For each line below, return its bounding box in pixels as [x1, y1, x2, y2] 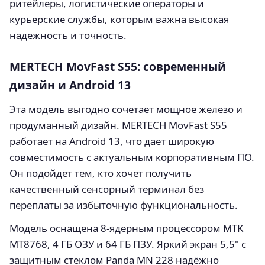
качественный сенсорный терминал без [9, 182, 204, 196]
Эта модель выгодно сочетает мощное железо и [9, 102, 243, 116]
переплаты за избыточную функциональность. [9, 198, 238, 212]
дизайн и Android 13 [9, 76, 131, 93]
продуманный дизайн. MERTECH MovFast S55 [9, 118, 227, 132]
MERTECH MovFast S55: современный [9, 58, 226, 75]
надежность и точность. [9, 28, 127, 42]
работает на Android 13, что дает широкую [9, 134, 214, 148]
